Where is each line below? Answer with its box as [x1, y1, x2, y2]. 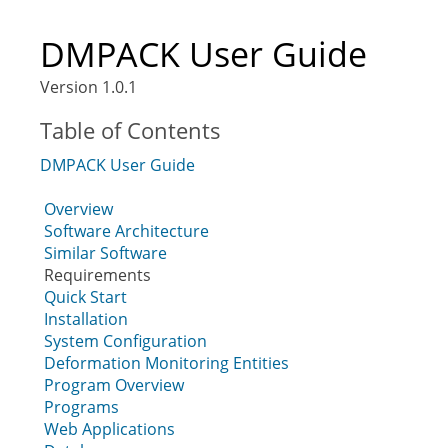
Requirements [44, 264, 151, 286]
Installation [44, 308, 128, 330]
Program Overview [44, 374, 184, 396]
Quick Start [44, 286, 127, 308]
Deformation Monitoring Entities [44, 352, 289, 374]
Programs [44, 396, 119, 418]
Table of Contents [40, 115, 221, 145]
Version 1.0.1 [40, 76, 137, 98]
